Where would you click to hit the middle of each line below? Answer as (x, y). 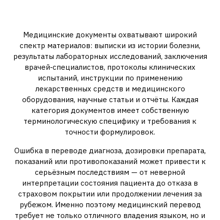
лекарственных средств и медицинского (110, 89)
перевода (110, 19)
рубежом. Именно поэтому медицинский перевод (110, 205)
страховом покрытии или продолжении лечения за (110, 194)
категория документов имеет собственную (110, 110)
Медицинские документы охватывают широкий (110, 35)
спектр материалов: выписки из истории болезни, (110, 45)
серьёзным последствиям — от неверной (110, 172)
